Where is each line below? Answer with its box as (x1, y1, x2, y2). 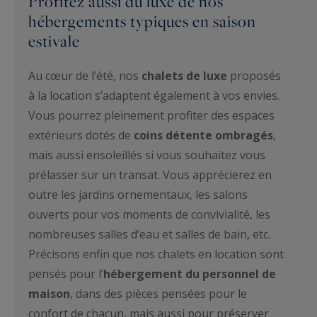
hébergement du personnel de (103, 265, 276, 282)
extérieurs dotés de (28, 127, 134, 143)
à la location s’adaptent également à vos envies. (28, 87, 279, 103)
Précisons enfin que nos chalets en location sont (28, 246, 284, 262)
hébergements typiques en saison (28, 9, 256, 33)
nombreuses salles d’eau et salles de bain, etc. (28, 226, 270, 242)
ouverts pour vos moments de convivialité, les (28, 206, 270, 222)
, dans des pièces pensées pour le (70, 285, 247, 301)
